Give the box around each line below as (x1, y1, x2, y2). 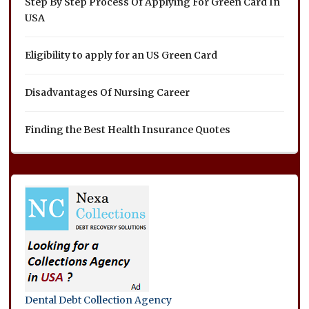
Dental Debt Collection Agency (25, 293, 172, 306)
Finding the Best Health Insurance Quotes (25, 123, 231, 136)
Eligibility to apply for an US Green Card (25, 48, 218, 61)
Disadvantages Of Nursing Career (25, 86, 190, 99)
